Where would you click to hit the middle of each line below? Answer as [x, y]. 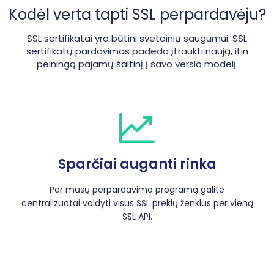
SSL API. [137, 216]
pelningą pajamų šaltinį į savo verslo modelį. [137, 64]
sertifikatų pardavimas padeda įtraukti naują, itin [137, 51]
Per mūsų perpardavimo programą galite [137, 189]
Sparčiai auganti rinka [137, 164]
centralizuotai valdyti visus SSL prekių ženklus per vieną [137, 203]
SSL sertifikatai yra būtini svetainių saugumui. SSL [137, 38]
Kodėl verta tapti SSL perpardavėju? [137, 14]
